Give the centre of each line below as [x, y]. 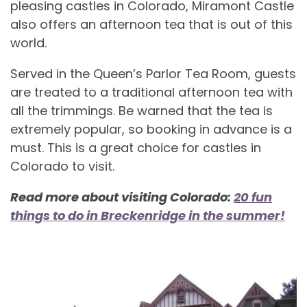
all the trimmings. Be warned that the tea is [142, 110]
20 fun [253, 197]
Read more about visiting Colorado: [122, 197]
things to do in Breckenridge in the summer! [148, 215]
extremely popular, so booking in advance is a [151, 129]
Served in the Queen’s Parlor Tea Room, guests [153, 73]
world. [28, 42]
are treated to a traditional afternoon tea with [151, 92]
